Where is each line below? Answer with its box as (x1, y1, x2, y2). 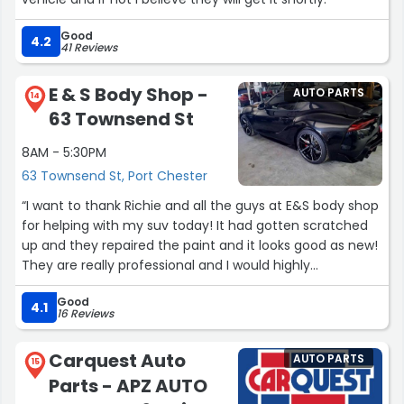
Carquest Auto (49, 348, 186, 374)
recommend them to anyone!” (22, 276, 217, 295)
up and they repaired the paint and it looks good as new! (22, 236, 378, 255)
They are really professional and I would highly (22, 256, 310, 275)
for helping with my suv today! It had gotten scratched (22, 216, 368, 235)
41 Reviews (60, 39, 117, 55)
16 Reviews (57, 306, 114, 322)
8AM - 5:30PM (22, 143, 106, 162)
